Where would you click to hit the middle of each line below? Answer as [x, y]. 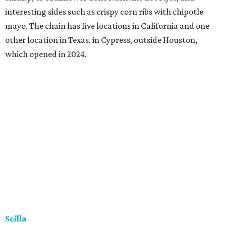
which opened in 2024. [46, 54]
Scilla [16, 218]
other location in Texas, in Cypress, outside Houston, [101, 40]
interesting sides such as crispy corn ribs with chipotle [104, 11]
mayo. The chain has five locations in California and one [107, 25]
